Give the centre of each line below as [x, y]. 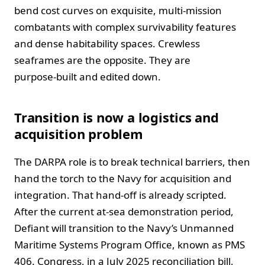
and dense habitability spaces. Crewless [107, 43]
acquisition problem [79, 133]
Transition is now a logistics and [117, 117]
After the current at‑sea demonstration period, [124, 211]
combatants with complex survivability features [125, 27]
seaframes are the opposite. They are [102, 60]
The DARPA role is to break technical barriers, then [132, 161]
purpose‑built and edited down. [88, 76]
